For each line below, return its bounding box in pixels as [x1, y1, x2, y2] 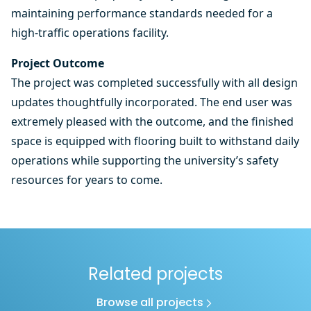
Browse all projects [96, 298, 203, 309]
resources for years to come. [11, 172, 162, 187]
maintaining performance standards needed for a [11, 6, 273, 21]
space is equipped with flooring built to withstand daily [11, 133, 299, 149]
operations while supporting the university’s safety [11, 153, 278, 168]
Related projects [88, 267, 223, 284]
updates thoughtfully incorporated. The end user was [11, 94, 292, 110]
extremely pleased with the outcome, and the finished [11, 114, 294, 129]
